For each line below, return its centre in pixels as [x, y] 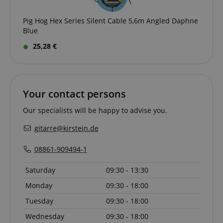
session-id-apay [68, 65]
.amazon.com [174, 73]
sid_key [57, 199]
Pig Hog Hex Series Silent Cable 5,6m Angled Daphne [111, 20]
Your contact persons [74, 94]
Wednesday [45, 216]
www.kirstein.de [178, 199]
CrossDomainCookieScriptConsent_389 [99, 177]
